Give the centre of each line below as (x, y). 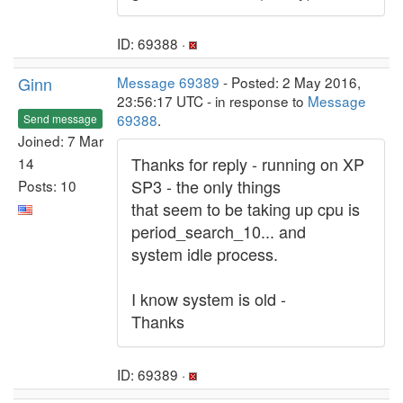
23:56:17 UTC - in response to (212, 101)
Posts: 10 (47, 185)
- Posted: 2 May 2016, (290, 82)
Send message (60, 118)
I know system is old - (209, 299)
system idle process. (205, 254)
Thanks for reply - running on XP (248, 164)
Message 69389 (168, 82)
